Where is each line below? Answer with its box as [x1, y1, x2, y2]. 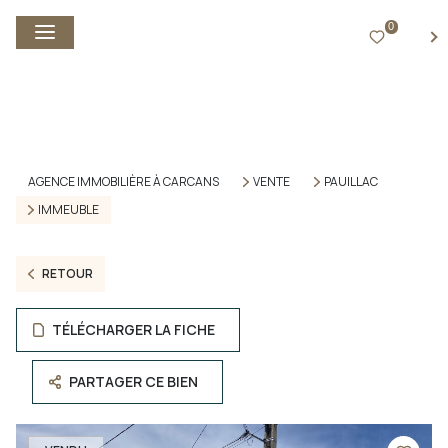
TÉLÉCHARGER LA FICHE [52, 320, 216, 339]
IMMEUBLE [37, 201, 99, 218]
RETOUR [41, 265, 93, 282]
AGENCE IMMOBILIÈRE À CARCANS [28, 173, 219, 190]
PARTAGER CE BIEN [69, 372, 199, 391]
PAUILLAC [323, 173, 378, 190]
